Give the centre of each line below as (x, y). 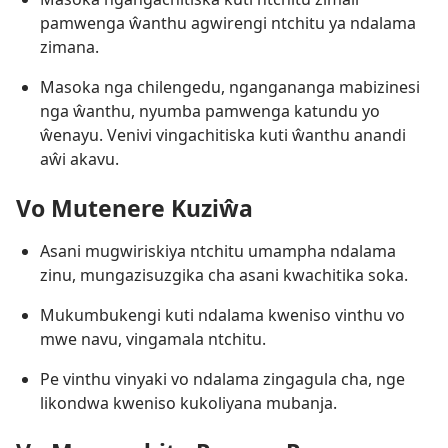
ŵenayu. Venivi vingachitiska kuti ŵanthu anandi (223, 134)
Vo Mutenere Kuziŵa (134, 207)
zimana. (69, 46)
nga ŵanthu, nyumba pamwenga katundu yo (210, 110)
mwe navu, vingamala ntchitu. (153, 338)
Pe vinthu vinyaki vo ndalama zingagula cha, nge (222, 378)
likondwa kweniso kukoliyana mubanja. (188, 402)
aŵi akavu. (79, 158)
